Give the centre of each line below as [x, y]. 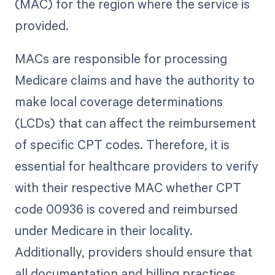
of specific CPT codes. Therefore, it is [122, 145]
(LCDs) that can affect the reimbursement [135, 123]
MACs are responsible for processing [121, 59]
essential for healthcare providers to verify [136, 166]
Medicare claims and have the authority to [134, 80]
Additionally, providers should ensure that [133, 252]
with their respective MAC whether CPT [128, 188]
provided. [41, 25]
